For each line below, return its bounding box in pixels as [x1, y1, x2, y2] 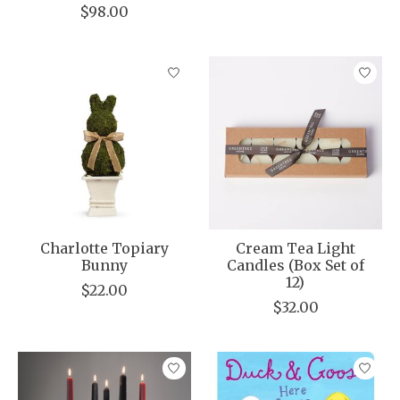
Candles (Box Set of [226, 255, 364, 274]
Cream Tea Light [235, 238, 355, 257]
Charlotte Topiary [39, 238, 169, 257]
